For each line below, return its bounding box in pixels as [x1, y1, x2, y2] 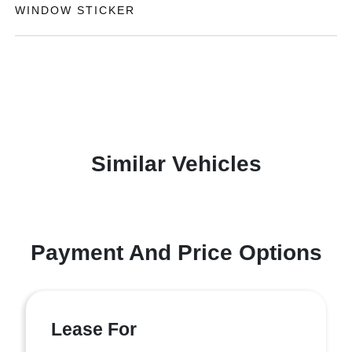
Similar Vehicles [90, 152, 262, 177]
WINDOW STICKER [15, 4, 136, 17]
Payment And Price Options [30, 240, 322, 266]
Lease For [51, 319, 137, 340]
